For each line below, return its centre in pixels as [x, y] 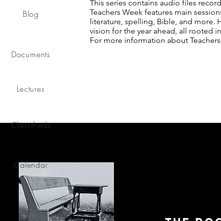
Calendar [31, 165]
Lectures [31, 89]
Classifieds [31, 125]
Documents [31, 54]
